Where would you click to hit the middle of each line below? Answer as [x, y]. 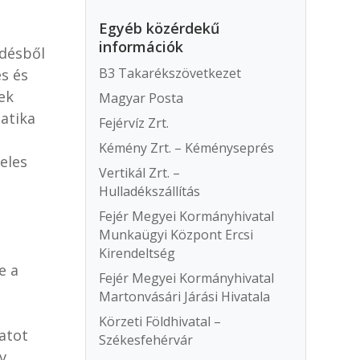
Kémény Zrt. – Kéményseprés [187, 148]
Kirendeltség [137, 254]
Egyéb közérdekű [160, 29]
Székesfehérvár [146, 340]
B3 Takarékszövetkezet [170, 74]
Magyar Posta [141, 98]
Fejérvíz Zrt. [134, 123]
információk [141, 47]
